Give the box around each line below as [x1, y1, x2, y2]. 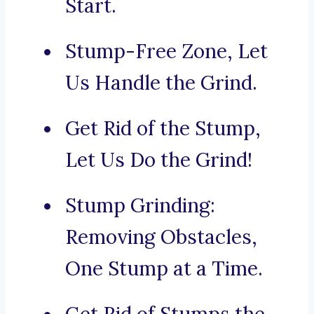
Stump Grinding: [65, 193, 215, 219]
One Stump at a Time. [65, 256, 263, 282]
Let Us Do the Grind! [65, 147, 252, 173]
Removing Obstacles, [65, 224, 257, 250]
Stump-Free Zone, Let [65, 39, 268, 64]
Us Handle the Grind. [65, 70, 257, 96]
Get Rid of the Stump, [65, 116, 261, 142]
